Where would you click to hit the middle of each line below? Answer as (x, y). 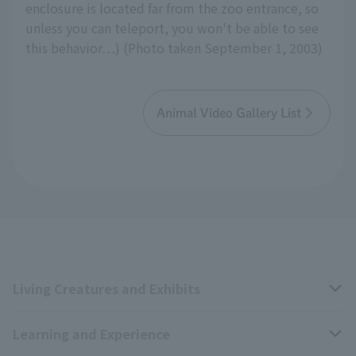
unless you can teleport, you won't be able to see (172, 28)
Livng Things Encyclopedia (84, 345)
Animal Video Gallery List (229, 113)
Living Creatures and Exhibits (106, 289)
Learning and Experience (91, 334)
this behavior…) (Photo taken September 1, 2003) (174, 48)
